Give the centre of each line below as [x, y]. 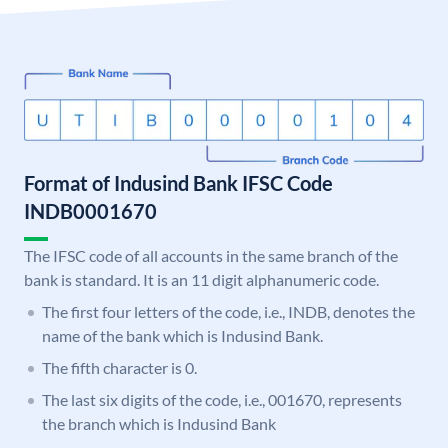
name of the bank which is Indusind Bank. [182, 336]
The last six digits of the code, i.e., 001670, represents [222, 400]
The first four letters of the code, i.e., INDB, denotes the [228, 312]
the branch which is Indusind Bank [159, 424]
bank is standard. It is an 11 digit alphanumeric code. [201, 280]
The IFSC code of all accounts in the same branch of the [211, 256]
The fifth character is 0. [119, 368]
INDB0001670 [90, 211]
